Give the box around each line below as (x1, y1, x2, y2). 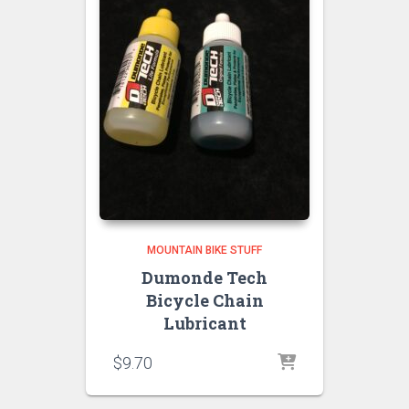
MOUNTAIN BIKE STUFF (147, 244, 262, 257)
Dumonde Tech (142, 267, 267, 289)
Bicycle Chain (145, 289, 264, 312)
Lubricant (163, 312, 246, 335)
